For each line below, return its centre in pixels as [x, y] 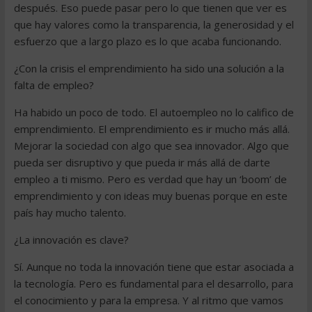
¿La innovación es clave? [71, 240]
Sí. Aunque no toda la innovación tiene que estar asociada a [154, 267]
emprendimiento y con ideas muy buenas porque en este [150, 196]
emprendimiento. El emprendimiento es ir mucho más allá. [151, 129]
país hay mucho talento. [70, 212]
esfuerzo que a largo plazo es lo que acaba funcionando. [147, 41]
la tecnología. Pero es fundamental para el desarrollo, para [153, 283]
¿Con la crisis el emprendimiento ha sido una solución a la [149, 68]
